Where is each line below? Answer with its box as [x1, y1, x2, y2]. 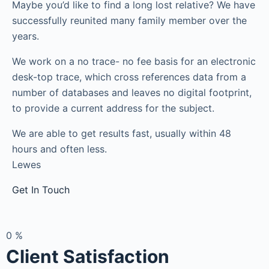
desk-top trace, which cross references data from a [12, 71, 246, 83]
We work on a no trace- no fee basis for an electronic [12, 55, 256, 67]
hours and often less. [12, 143, 107, 155]
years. [12, 30, 39, 42]
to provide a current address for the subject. [12, 102, 214, 114]
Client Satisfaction [6, 246, 169, 267]
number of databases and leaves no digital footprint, [12, 86, 252, 98]
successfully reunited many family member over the [12, 14, 247, 26]
